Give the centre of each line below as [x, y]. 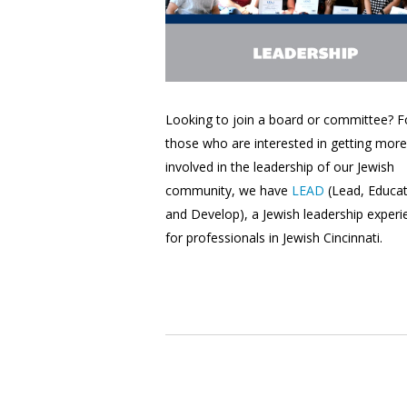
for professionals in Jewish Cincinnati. [274, 238]
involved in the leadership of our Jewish [280, 167]
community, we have [228, 191]
